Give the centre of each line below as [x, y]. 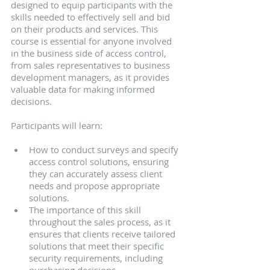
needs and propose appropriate [96, 186]
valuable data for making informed [84, 89]
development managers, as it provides [91, 77]
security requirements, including [97, 258]
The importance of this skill [86, 210]
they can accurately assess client [97, 174]
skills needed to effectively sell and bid [92, 17]
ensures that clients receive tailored [103, 234]
